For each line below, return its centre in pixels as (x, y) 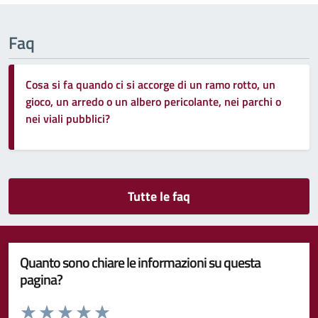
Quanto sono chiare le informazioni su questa (140, 262)
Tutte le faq (159, 196)
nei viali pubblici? (68, 118)
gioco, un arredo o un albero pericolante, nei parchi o (153, 101)
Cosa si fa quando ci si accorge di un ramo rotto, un (150, 84)
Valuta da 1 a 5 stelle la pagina (82, 307)
